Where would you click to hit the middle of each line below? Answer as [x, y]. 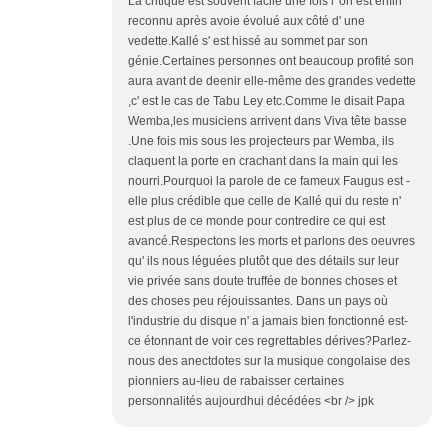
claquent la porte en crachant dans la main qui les [263, 160]
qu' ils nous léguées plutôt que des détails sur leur [263, 260]
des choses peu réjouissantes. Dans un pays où [258, 300]
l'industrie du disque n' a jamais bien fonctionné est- [268, 320]
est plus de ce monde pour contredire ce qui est [256, 220]
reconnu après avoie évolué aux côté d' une [246, 20]
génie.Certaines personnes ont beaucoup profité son [271, 60]
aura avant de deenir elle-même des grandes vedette [272, 80]
